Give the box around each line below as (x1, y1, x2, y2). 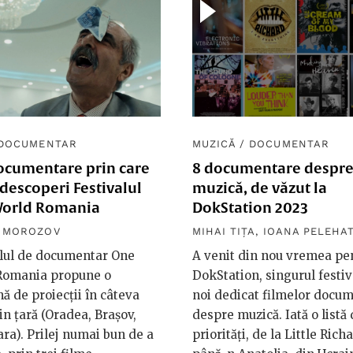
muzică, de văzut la (192, 179, 327, 196)
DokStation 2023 (192, 199, 308, 216)
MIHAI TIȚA (192, 225, 256, 237)
